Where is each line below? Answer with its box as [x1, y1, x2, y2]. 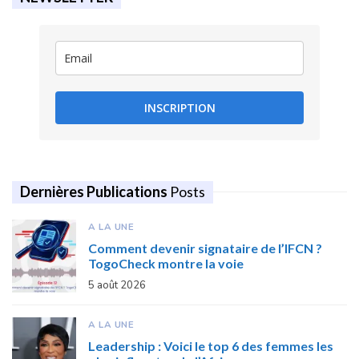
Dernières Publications [20, 182, 170, 200]
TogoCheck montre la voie [88, 255, 244, 271]
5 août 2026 [88, 277, 146, 292]
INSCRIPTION [143, 99, 216, 115]
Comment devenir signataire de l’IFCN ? [88, 240, 322, 256]
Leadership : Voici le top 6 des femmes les [88, 337, 333, 353]
